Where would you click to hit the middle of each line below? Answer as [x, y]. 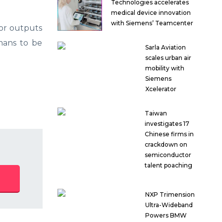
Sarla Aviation [166, 48]
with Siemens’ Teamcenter [152, 23]
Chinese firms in [169, 134]
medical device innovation [151, 13]
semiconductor [168, 155]
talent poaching [168, 166]
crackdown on [166, 145]
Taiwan [156, 113]
